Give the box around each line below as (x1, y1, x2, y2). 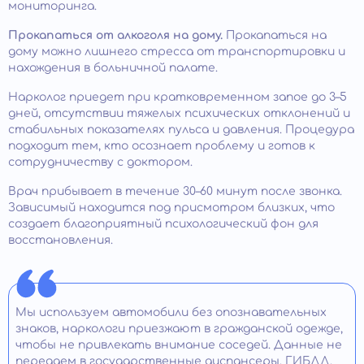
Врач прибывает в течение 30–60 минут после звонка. (8, 185, 342, 198)
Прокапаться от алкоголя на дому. (8, 29, 223, 42)
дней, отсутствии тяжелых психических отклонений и (8, 107, 350, 120)
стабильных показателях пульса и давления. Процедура (8, 123, 354, 136)
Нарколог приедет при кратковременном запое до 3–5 (8, 91, 347, 104)
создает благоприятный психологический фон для (8, 218, 318, 231)
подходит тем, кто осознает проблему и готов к (8, 140, 315, 153)
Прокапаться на (223, 29, 327, 42)
